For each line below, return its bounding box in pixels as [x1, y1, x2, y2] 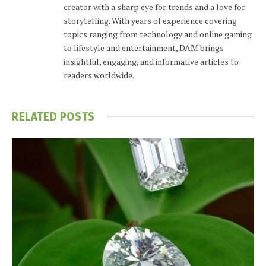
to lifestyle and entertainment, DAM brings [64, 42, 224, 53]
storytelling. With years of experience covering [64, 14, 237, 26]
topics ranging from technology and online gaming [64, 28, 252, 40]
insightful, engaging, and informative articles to [64, 55, 239, 67]
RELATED [12, 109, 60, 123]
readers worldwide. [64, 69, 134, 81]
